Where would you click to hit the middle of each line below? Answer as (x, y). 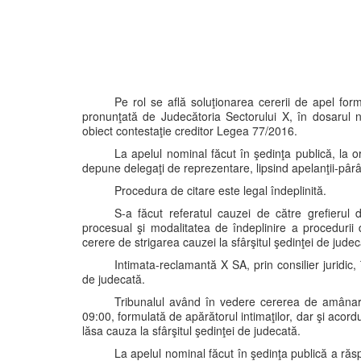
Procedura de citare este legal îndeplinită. (220, 190)
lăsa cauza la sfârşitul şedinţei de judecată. (191, 330)
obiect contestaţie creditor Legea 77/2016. (190, 131)
